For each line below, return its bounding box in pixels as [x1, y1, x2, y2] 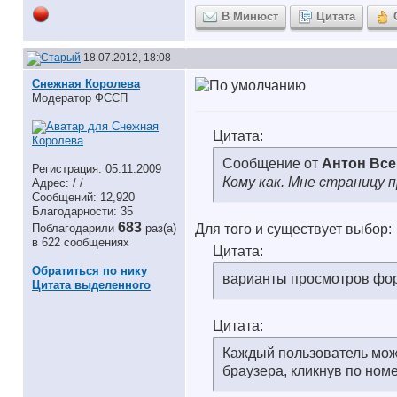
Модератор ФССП [32, 91, 128, 105]
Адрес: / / [32, 176, 83, 190]
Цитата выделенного [32, 278, 151, 292]
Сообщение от [222, 156, 322, 171]
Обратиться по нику [32, 264, 147, 277]
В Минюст [222, 10, 278, 23]
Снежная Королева [32, 77, 140, 90]
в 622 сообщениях [32, 236, 129, 249]
